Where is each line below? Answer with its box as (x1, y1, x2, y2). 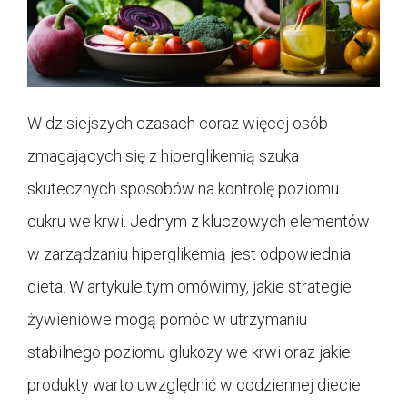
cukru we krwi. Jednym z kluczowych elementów (27, 211, 370, 231)
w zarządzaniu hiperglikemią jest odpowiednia (27, 243, 351, 263)
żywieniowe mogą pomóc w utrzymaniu (27, 309, 307, 329)
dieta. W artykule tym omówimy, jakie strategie (27, 276, 352, 296)
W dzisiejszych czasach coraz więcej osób (27, 113, 328, 133)
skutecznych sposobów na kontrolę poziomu (27, 178, 339, 198)
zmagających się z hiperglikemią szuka (27, 145, 299, 165)
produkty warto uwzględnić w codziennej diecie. (27, 374, 363, 394)
